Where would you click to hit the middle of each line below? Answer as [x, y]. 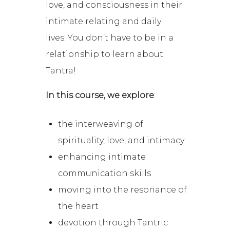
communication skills [105, 174]
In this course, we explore [100, 95]
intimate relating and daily [104, 22]
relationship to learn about [105, 54]
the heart [79, 206]
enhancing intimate [102, 157]
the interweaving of [101, 124]
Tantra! [61, 71]
